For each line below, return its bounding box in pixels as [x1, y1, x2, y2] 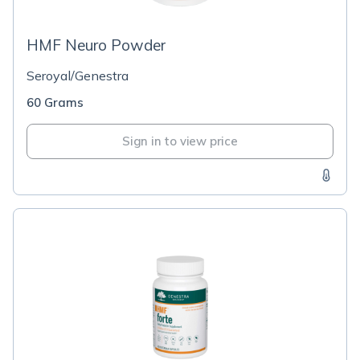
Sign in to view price [122, 133, 238, 149]
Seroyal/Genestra [27, 67, 129, 84]
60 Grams [27, 95, 84, 110]
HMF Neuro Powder [27, 35, 166, 55]
